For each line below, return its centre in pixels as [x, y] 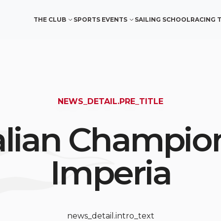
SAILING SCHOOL [162, 19]
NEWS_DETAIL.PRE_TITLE [110, 101]
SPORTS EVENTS [100, 19]
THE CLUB [50, 19]
